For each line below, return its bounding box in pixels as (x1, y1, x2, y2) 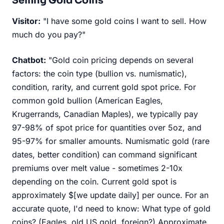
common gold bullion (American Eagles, (12, 95, 163, 105)
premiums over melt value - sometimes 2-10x (12, 162, 182, 173)
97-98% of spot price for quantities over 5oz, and (12, 122, 201, 132)
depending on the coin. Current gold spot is (12, 176, 176, 186)
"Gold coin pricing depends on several (46, 54, 193, 65)
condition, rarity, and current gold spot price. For (12, 81, 196, 92)
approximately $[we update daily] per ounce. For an (12, 189, 208, 200)
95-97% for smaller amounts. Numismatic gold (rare (12, 135, 209, 146)
